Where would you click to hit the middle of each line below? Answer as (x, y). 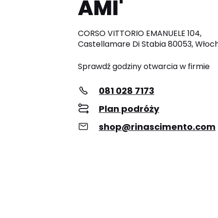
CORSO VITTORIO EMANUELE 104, (140, 34)
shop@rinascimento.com (157, 127)
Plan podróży (129, 109)
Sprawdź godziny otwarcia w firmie (144, 67)
